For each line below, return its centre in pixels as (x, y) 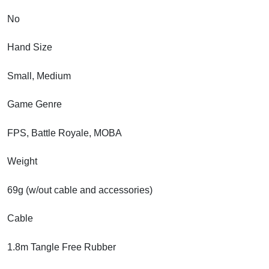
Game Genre (35, 104)
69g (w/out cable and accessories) (80, 190)
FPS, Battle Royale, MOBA (65, 133)
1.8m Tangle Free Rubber (62, 247)
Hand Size (30, 47)
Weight (22, 161)
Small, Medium (39, 76)
